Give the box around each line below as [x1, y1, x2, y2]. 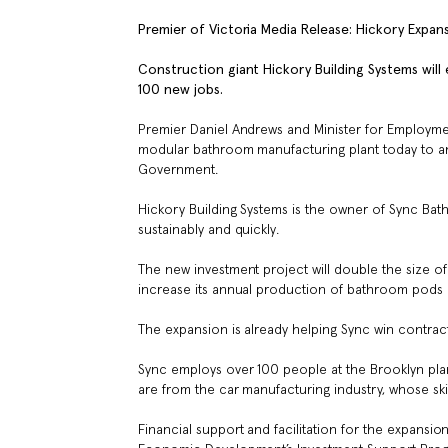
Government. [138, 162, 218, 177]
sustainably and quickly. [138, 222, 280, 237]
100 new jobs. [138, 82, 223, 97]
